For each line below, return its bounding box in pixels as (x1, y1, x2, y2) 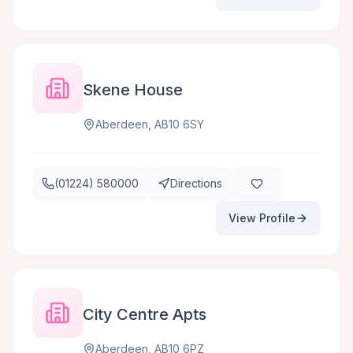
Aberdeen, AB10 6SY (95, 117, 204, 131)
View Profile (229, 211, 295, 225)
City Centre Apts (83, 305, 206, 324)
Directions (170, 176, 222, 190)
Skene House (83, 80, 183, 99)
